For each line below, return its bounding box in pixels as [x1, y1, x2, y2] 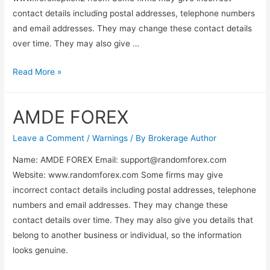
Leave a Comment [13, 133, 85, 143]
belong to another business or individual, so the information [13, 230, 242, 240]
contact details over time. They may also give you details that [13, 215, 254, 225]
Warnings [92, 133, 128, 143]
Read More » [13, 67, 62, 77]
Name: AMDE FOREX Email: [13, 154, 121, 165]
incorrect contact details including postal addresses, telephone [13, 184, 257, 195]
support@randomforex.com [121, 154, 227, 165]
